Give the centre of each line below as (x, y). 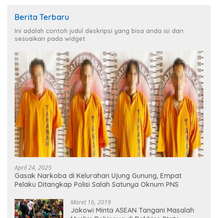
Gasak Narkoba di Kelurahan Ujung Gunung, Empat (98, 175)
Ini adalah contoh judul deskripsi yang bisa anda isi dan (99, 30)
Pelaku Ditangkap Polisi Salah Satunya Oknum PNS (97, 184)
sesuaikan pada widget (50, 38)
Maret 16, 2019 (91, 202)
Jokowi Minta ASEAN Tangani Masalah (132, 210)
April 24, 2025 (33, 167)
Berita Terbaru (42, 17)
